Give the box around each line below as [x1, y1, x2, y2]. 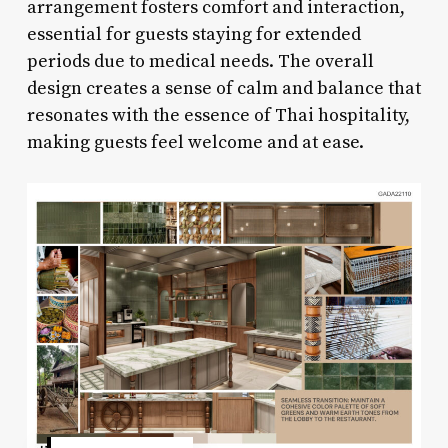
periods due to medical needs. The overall [26, 49, 374, 73]
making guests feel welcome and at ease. [26, 130, 364, 154]
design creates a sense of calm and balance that [26, 76, 421, 100]
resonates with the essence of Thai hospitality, [26, 103, 410, 127]
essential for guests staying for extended [26, 22, 361, 46]
